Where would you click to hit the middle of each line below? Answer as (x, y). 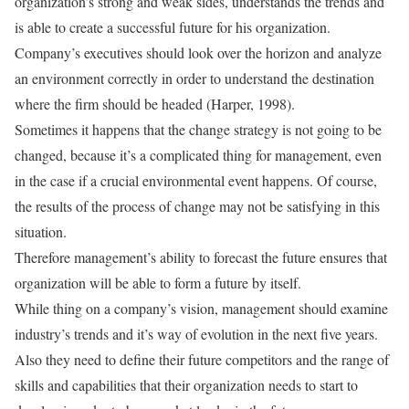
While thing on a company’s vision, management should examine (201, 308)
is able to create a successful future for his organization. (173, 27)
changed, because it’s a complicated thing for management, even (198, 155)
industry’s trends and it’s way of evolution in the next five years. (196, 334)
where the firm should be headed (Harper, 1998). (155, 104)
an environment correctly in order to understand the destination (194, 78)
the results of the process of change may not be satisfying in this (197, 206)
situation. (41, 231)
